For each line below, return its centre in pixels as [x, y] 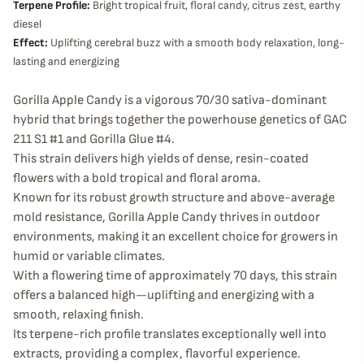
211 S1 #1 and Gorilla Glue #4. [94, 139]
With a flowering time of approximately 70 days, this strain [175, 276]
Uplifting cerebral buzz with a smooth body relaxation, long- [196, 43]
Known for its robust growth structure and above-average [174, 198]
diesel [27, 24]
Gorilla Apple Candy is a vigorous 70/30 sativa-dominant [170, 100]
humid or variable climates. [89, 256]
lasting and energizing [66, 62]
